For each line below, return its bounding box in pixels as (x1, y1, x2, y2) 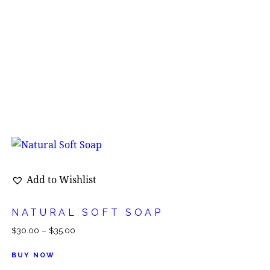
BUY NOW (11, 251, 55, 259)
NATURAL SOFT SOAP (11, 207, 163, 218)
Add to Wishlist (26, 173, 96, 186)
